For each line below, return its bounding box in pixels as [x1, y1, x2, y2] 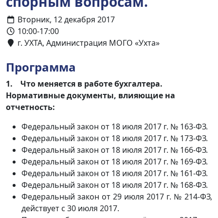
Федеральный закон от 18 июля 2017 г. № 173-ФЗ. [21, 133, 208, 144]
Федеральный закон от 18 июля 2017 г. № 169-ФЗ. [21, 156, 208, 167]
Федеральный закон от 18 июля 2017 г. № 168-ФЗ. [21, 180, 208, 190]
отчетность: [6, 102, 55, 112]
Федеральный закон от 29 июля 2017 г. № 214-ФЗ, [21, 191, 212, 202]
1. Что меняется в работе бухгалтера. [6, 78, 163, 89]
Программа [6, 59, 76, 75]
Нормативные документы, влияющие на [6, 90, 175, 101]
